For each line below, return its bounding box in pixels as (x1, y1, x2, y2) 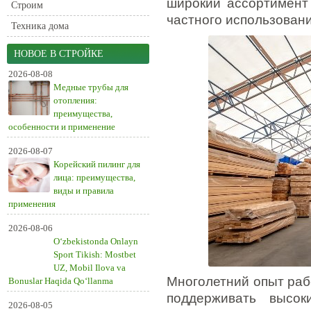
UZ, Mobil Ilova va (53, 262, 126, 273)
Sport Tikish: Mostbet (53, 249, 136, 260)
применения (8, 199, 56, 209)
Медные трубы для (53, 82, 128, 92)
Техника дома (11, 21, 69, 31)
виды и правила (53, 185, 114, 196)
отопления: (53, 95, 97, 106)
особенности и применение (8, 121, 115, 132)
